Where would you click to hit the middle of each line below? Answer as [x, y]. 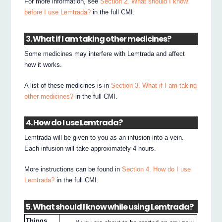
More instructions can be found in [73, 169]
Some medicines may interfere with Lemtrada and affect [105, 54]
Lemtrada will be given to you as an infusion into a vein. [104, 138]
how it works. [43, 64]
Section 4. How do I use [157, 169]
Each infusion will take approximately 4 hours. [90, 149]
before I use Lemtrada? [58, 12]
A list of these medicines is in [68, 85]
